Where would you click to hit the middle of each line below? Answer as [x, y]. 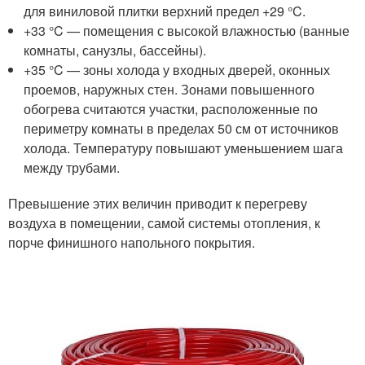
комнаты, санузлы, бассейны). [115, 50]
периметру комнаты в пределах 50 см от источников [182, 128]
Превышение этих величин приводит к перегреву [158, 203]
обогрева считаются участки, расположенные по [171, 109]
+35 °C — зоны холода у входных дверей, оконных [177, 70]
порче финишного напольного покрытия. [132, 242]
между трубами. [72, 167]
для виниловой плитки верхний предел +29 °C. [165, 11]
